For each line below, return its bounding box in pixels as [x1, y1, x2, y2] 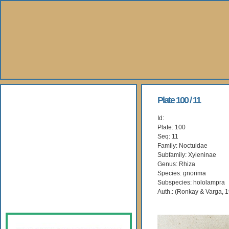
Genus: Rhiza [157, 161, 195, 168]
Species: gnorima [157, 170, 206, 177]
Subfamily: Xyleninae [157, 151, 216, 158]
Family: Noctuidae [157, 142, 208, 149]
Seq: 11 [157, 133, 178, 140]
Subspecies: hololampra [157, 179, 225, 186]
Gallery [16, 141, 54, 154]
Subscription [16, 188, 82, 201]
